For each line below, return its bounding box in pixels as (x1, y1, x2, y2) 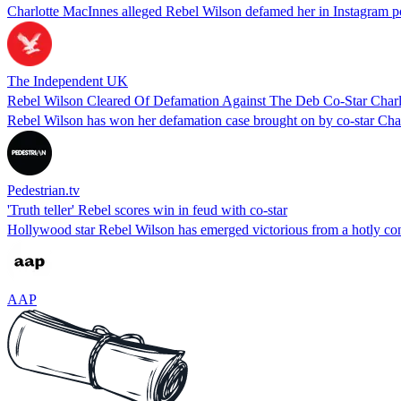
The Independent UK (7, 73, 128, 89)
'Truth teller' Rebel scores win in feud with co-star (7, 201, 287, 218)
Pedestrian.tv (7, 182, 80, 198)
